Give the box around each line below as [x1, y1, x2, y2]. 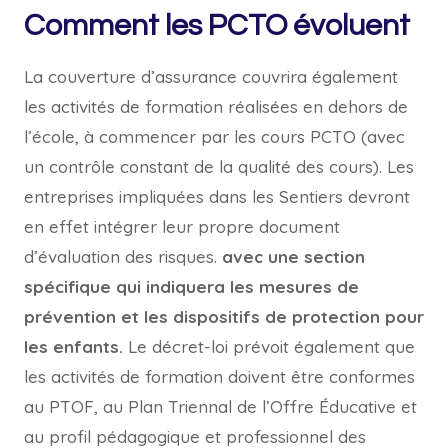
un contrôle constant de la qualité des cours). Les [24, 156, 414, 177]
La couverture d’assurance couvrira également [24, 66, 398, 87]
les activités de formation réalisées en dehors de [24, 96, 408, 117]
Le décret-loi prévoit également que [123, 336, 415, 357]
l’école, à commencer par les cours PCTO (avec [24, 126, 405, 147]
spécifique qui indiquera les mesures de [24, 276, 359, 297]
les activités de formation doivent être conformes [24, 366, 415, 387]
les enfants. [24, 336, 123, 357]
